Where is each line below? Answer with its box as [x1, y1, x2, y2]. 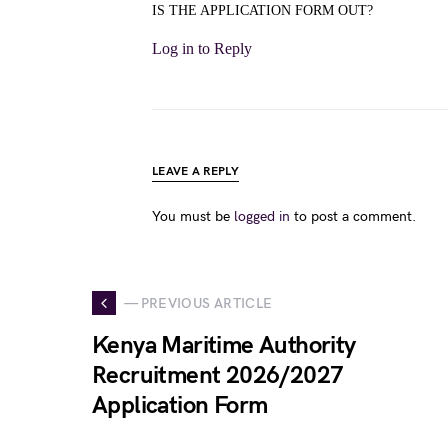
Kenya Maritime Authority [92, 331, 356, 360]
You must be [152, 208, 234, 225]
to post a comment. [290, 208, 416, 225]
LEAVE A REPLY [152, 164, 239, 179]
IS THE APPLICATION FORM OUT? [152, 3, 373, 18]
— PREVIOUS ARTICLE [124, 294, 273, 312]
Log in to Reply [152, 40, 252, 57]
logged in [234, 208, 290, 225]
